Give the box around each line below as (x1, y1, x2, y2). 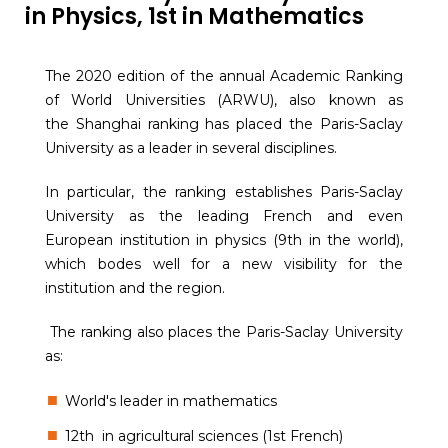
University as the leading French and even (45, 206, 403, 225)
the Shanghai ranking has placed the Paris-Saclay (45, 114, 403, 133)
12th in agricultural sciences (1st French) (64, 426, 343, 445)
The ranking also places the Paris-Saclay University (45, 322, 403, 341)
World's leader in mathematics (64, 391, 277, 410)
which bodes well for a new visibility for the (45, 254, 403, 273)
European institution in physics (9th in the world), (45, 230, 403, 249)
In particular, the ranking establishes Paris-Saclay (45, 182, 403, 201)
